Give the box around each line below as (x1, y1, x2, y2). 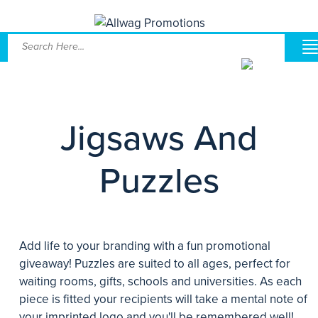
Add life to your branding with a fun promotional (19, 238, 270, 253)
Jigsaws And (60, 117, 258, 160)
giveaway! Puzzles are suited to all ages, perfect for (19, 256, 290, 271)
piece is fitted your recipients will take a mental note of (19, 292, 307, 307)
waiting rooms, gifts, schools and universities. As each (19, 274, 302, 289)
